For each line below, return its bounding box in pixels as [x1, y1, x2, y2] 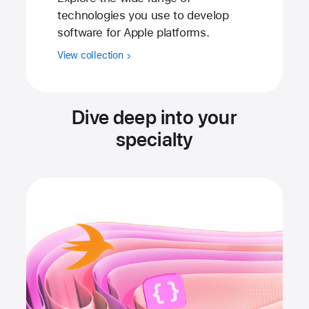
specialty [115, 128, 194, 152]
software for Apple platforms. [57, 26, 210, 40]
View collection [57, 50, 126, 61]
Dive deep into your [72, 106, 237, 130]
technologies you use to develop [57, 8, 229, 23]
